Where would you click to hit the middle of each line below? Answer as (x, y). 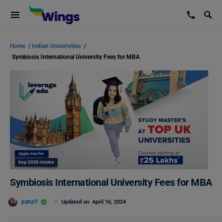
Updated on (77, 202)
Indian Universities (57, 46)
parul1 (30, 201)
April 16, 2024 (109, 202)
